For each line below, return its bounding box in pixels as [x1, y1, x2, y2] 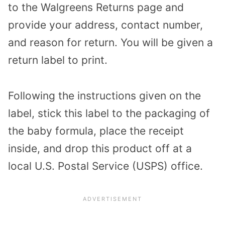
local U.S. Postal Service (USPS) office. [8, 159, 203, 172]
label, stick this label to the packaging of [8, 106, 210, 120]
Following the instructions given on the [8, 89, 201, 102]
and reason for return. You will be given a [8, 36, 213, 49]
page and [134, 1, 184, 14]
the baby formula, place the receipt [8, 124, 184, 137]
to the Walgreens [8, 1, 96, 14]
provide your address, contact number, [8, 19, 203, 32]
